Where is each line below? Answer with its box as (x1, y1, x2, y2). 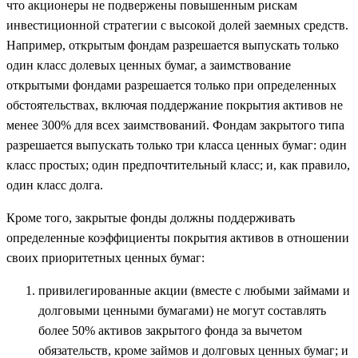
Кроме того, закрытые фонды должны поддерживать (6, 210, 295, 225)
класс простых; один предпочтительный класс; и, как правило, (6, 157, 350, 172)
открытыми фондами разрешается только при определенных (6, 78, 336, 92)
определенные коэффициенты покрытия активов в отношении (6, 230, 349, 245)
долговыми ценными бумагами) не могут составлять (38, 303, 326, 317)
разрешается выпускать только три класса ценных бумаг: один (6, 137, 347, 152)
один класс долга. (6, 177, 103, 192)
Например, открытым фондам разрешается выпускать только (6, 38, 339, 52)
